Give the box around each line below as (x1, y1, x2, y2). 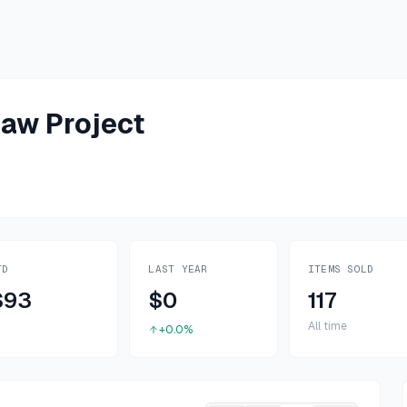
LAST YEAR (148, 263, 208, 275)
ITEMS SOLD (307, 263, 374, 275)
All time (307, 319, 347, 333)
